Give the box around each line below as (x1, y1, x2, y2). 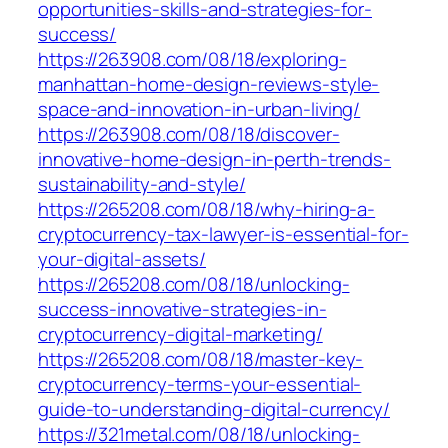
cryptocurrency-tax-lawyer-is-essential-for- (38, 221, 409, 248)
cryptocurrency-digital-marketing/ (38, 321, 323, 348)
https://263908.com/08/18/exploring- (38, 46, 347, 73)
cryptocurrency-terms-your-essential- (38, 371, 362, 398)
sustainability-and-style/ (38, 171, 246, 198)
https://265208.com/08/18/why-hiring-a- (38, 196, 376, 223)
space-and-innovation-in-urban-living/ (38, 96, 361, 123)
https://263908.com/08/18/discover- (38, 121, 340, 148)
